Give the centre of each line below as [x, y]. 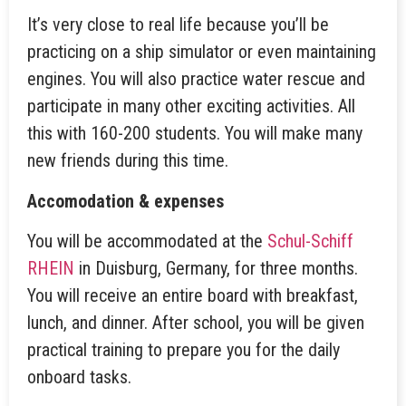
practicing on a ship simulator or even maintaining [202, 52]
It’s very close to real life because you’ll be [178, 25]
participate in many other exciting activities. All [191, 106]
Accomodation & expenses [126, 201]
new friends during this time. [128, 161]
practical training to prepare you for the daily [184, 350]
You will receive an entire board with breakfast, [193, 296]
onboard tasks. [79, 377]
